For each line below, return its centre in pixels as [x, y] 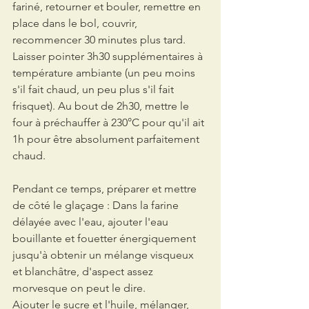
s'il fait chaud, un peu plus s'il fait [94, 89]
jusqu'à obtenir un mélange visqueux [104, 255]
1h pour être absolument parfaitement [107, 139]
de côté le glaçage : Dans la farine [97, 205]
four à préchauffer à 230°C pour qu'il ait [110, 122]
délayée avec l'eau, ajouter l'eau [92, 221]
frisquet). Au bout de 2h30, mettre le [102, 106]
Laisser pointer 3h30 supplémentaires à [109, 56]
